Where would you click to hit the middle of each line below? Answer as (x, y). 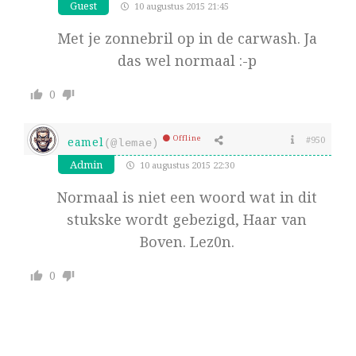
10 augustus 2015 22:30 (186, 165)
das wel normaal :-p (187, 61)
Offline (188, 138)
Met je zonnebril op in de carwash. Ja (187, 39)
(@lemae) (132, 143)
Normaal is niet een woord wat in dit (187, 197)
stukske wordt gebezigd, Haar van (187, 220)
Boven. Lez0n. (187, 242)
